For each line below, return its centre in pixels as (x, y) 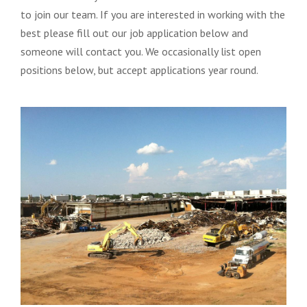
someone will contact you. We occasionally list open (141, 51)
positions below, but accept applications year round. (139, 70)
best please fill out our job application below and (134, 33)
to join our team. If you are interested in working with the (153, 14)
